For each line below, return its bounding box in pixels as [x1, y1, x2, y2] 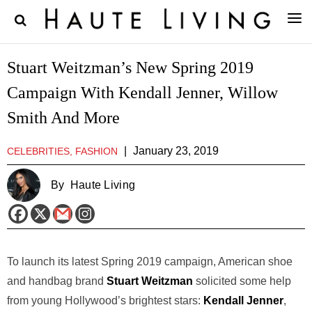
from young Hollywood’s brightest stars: [7, 295, 203, 306]
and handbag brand [7, 275, 107, 287]
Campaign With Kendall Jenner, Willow [7, 84, 278, 102]
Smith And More [7, 109, 120, 127]
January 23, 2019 [133, 145, 219, 157]
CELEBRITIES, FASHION [7, 146, 118, 157]
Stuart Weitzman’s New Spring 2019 [7, 58, 253, 77]
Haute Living [70, 179, 136, 191]
